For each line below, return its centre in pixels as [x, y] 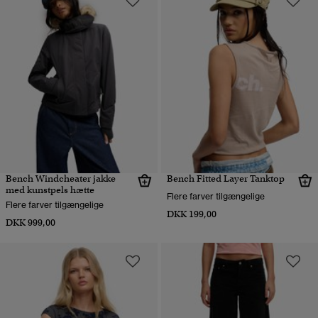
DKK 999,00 [31, 222]
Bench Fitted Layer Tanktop [225, 178]
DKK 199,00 [191, 214]
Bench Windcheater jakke [61, 178]
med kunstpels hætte [50, 190]
